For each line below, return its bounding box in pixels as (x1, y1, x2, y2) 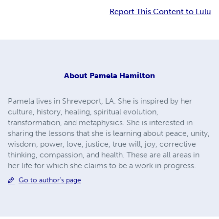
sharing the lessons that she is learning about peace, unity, (8, 128, 210, 138)
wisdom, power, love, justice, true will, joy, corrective (8, 139, 196, 149)
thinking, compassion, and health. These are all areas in (8, 150, 199, 159)
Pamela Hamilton (89, 70, 155, 80)
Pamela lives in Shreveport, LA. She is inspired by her (8, 96, 192, 106)
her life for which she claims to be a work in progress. (8, 160, 196, 170)
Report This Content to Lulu (109, 7, 211, 17)
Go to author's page (19, 175, 81, 184)
